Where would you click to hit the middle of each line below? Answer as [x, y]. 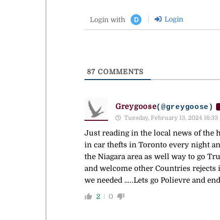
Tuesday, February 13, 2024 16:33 [170, 118]
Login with [108, 19]
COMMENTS [119, 71]
